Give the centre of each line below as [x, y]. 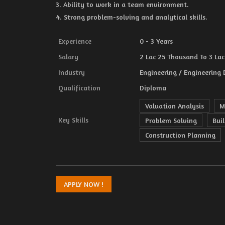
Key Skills [73, 120]
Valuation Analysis [175, 106]
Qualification [79, 88]
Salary [68, 57]
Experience [75, 41]
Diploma [153, 88]
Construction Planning [180, 135]
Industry [72, 72]
